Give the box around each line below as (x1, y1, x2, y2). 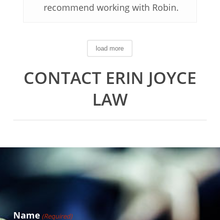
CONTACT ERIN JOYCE (23, 66, 196, 89)
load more (96, 44, 124, 52)
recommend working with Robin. (43, 1, 179, 13)
